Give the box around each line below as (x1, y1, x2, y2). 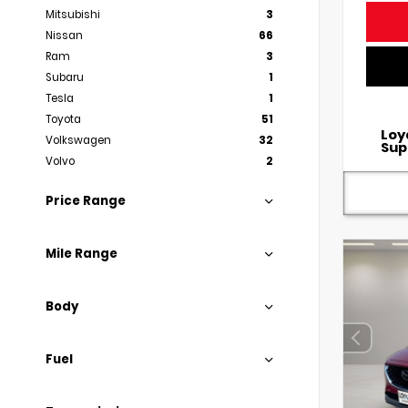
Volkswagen (46, 133, 111, 148)
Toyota (46, 112, 81, 127)
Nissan (46, 28, 83, 43)
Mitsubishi (46, 7, 100, 22)
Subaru (46, 70, 84, 85)
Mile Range (46, 245, 117, 262)
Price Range (46, 192, 126, 209)
